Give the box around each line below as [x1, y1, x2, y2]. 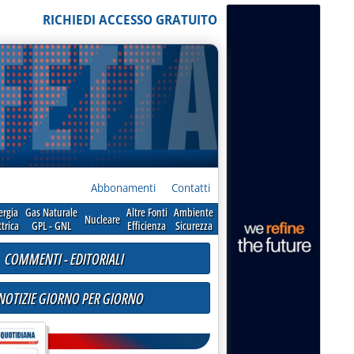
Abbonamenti [90, 179, 156, 195]
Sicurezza [175, 218, 213, 233]
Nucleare [84, 211, 120, 227]
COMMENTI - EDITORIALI [4, 247, 124, 269]
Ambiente [174, 205, 213, 220]
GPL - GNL [32, 218, 72, 233]
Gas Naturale [25, 205, 78, 220]
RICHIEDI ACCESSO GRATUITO [42, 11, 217, 28]
